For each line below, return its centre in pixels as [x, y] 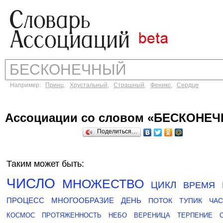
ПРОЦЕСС [25, 200]
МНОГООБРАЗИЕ [83, 200]
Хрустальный [89, 85]
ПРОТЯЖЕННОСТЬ [72, 215]
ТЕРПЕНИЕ [195, 215]
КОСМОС [21, 215]
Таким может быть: [45, 164]
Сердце [188, 85]
